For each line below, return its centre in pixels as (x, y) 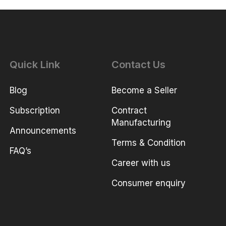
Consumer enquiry (149, 183)
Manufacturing (142, 123)
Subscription (35, 111)
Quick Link (35, 65)
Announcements (43, 131)
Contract (129, 111)
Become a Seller (145, 91)
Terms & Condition (149, 143)
